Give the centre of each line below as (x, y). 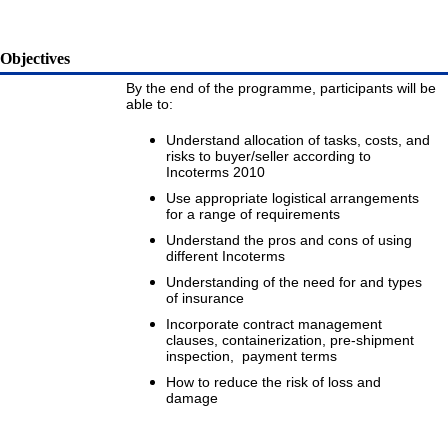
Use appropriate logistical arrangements (292, 198)
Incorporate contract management (274, 324)
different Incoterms (225, 256)
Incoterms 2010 (215, 172)
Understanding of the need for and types (294, 282)
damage (192, 398)
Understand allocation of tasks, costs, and (298, 140)
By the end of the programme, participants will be (281, 88)
